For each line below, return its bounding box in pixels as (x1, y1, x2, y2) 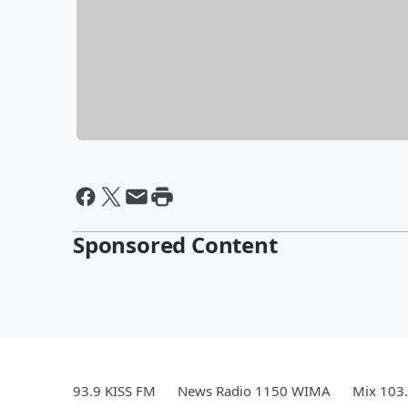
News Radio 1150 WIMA (178, 382, 331, 401)
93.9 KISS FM (73, 382, 156, 401)
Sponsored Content (73, 229, 278, 260)
